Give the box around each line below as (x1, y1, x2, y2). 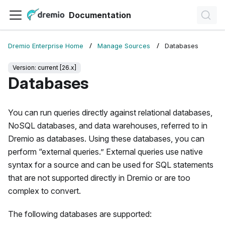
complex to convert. (8, 186, 81, 196)
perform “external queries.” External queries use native (8, 147, 203, 157)
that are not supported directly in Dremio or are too (8, 173, 190, 183)
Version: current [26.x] (13, 64, 76, 72)
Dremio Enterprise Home (8, 42, 83, 50)
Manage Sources (97, 42, 151, 50)
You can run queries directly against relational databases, (8, 107, 212, 118)
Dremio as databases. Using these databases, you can (8, 134, 204, 144)
